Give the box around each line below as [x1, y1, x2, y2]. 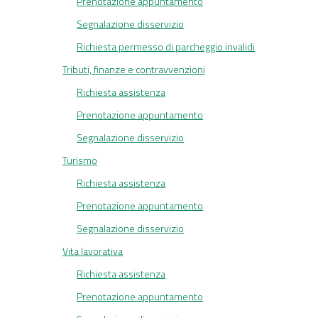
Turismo [62, 153, 97, 168]
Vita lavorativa [62, 243, 123, 259]
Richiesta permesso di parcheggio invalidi [77, 39, 255, 55]
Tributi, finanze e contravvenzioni [62, 62, 205, 77]
